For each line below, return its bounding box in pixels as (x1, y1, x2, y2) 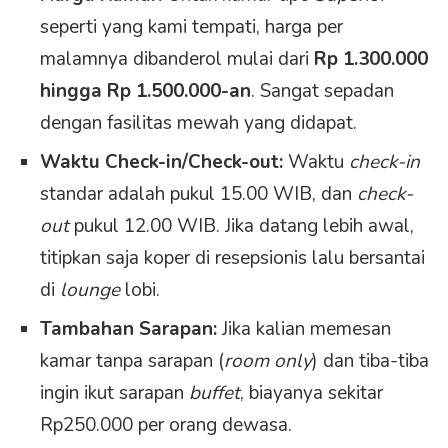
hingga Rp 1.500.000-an (40, 78, 251, 105)
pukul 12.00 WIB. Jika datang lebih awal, (69, 213, 414, 240)
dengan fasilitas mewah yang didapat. (40, 110, 357, 137)
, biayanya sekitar (240, 380, 383, 407)
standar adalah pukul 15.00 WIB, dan (40, 181, 357, 208)
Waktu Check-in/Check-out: (40, 149, 283, 176)
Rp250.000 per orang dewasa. (40, 412, 292, 439)
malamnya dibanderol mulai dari (40, 46, 314, 73)
